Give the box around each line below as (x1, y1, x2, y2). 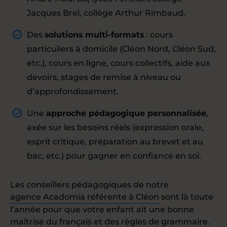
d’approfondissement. (27, 87, 119, 96)
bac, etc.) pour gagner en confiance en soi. (27, 151, 201, 161)
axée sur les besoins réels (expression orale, (27, 123, 204, 132)
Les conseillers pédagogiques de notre (10, 180, 169, 190)
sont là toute (159, 192, 213, 202)
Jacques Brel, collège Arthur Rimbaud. (27, 8, 185, 18)
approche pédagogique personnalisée (46, 108, 206, 118)
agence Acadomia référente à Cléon (10, 192, 159, 202)
